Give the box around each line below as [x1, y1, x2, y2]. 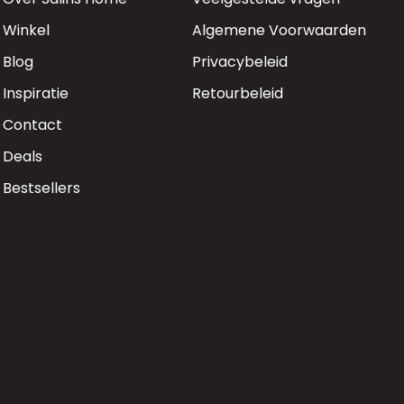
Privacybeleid [192, 50, 289, 72]
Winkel [2, 19, 50, 41]
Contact [2, 114, 62, 135]
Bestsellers [2, 177, 80, 198]
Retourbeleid [192, 82, 284, 104]
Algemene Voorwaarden [192, 19, 367, 41]
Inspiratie [2, 82, 69, 104]
